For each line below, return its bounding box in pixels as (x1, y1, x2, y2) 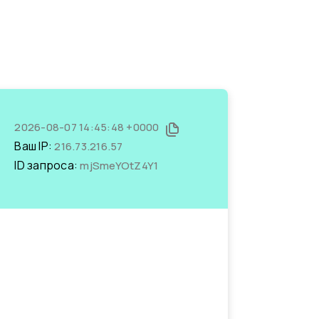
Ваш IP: (14, 138, 55, 154)
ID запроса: (14, 157, 80, 173)
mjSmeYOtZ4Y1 (80, 158, 159, 173)
